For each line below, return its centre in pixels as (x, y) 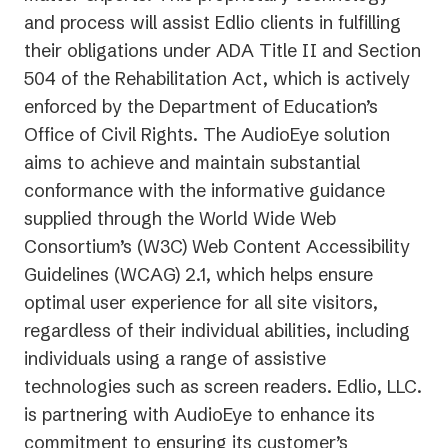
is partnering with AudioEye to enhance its (199, 414)
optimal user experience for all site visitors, (201, 302)
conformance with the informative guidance (204, 190)
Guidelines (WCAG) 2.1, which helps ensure (198, 274)
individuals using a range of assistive (175, 358)
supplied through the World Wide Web (180, 218)
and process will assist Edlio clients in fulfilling (212, 22)
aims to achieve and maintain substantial (192, 162)
